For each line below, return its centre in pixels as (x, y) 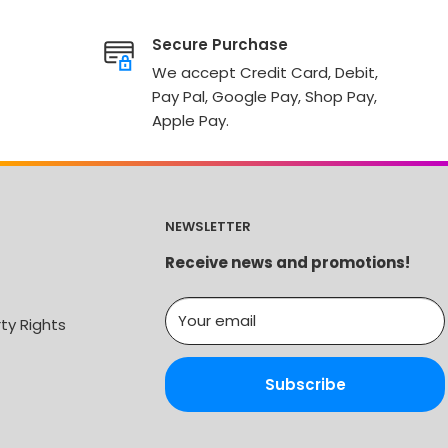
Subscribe (305, 385)
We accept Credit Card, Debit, (265, 72)
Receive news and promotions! (287, 263)
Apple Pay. (191, 120)
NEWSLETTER (208, 226)
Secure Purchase (220, 44)
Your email (217, 321)
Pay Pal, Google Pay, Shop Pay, (265, 96)
